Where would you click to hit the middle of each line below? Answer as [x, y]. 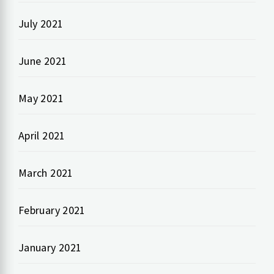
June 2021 [43, 61]
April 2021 [42, 135]
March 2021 [46, 172]
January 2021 [50, 247]
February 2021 [52, 210]
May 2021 [41, 98]
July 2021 [41, 23]
